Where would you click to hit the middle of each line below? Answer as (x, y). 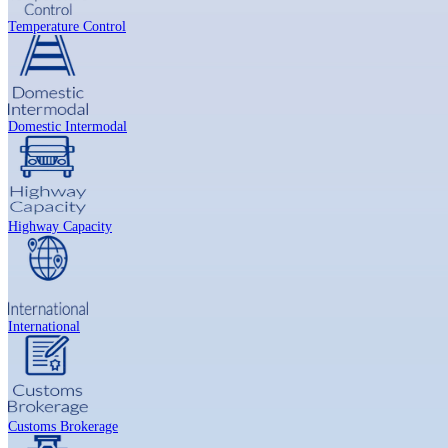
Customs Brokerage (63, 426)
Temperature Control (67, 26)
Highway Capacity (60, 226)
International (44, 326)
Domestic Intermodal (67, 126)
